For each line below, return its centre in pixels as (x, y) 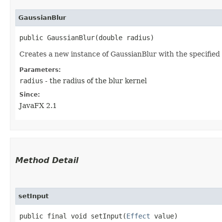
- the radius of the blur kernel (95, 81)
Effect (138, 216)
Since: (30, 94)
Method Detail (47, 160)
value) (164, 216)
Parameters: (40, 70)
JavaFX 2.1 (38, 105)
